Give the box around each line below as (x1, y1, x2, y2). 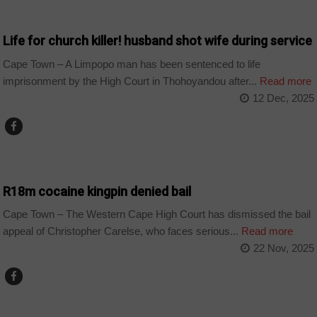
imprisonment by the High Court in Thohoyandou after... (3, 74, 258, 87)
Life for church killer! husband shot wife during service (3, 33, 313, 49)
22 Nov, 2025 (253, 242, 314, 255)
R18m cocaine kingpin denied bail (3, 183, 192, 199)
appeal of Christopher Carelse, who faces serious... (3, 225, 239, 238)
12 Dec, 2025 (252, 91, 314, 104)
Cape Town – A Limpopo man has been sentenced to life (3, 57, 261, 70)
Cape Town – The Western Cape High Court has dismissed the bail (3, 208, 311, 221)
